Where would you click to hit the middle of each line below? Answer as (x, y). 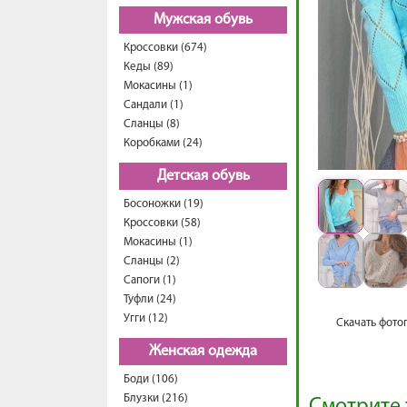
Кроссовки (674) (165, 48)
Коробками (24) (163, 143)
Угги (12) (146, 318)
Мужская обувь (203, 20)
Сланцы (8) (152, 124)
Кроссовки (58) (162, 223)
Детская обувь (203, 176)
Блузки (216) (156, 398)
